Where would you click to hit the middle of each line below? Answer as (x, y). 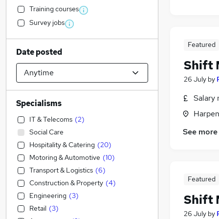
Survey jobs (47, 22)
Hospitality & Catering (62, 145)
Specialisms (39, 103)
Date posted (39, 52)
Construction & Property (66, 183)
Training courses (54, 9)
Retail (38, 208)
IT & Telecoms (51, 119)
